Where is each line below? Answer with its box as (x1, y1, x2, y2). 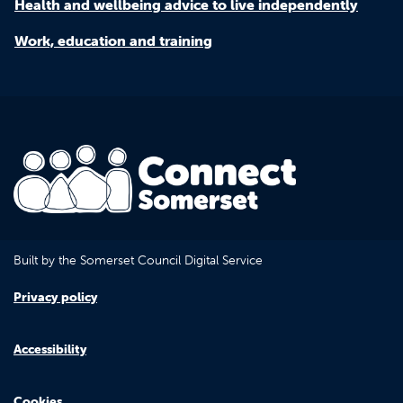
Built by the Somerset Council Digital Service (13, 252, 263, 269)
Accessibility (13, 341, 86, 358)
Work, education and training (14, 31, 212, 49)
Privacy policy (13, 289, 97, 306)
